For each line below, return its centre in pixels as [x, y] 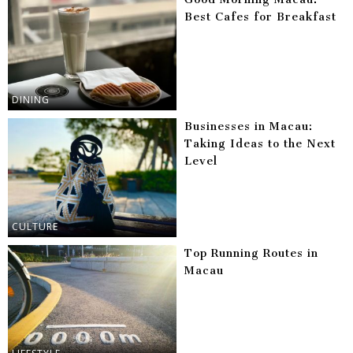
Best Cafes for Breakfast [260, 17]
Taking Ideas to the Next [260, 144]
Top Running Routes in [251, 254]
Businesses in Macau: [249, 127]
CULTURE [35, 227]
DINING [31, 100]
